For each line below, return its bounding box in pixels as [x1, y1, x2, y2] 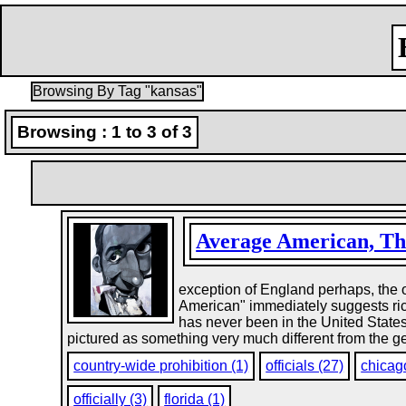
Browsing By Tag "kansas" [32, 83, 202, 99]
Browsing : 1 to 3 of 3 [17, 122, 192, 141]
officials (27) [266, 358, 344, 373]
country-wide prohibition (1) [73, 358, 249, 373]
